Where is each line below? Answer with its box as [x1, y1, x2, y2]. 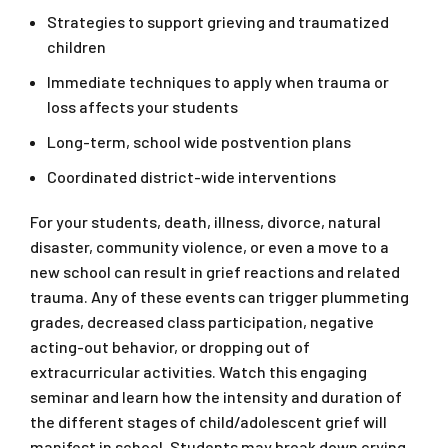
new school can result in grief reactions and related [30, 262, 400, 282]
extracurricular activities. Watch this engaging [30, 362, 367, 382]
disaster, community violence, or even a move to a [30, 237, 389, 257]
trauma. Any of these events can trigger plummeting [30, 287, 409, 307]
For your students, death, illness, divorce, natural [30, 212, 381, 232]
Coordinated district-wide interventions [47, 167, 336, 187]
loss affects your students [47, 97, 238, 117]
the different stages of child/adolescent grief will [30, 412, 387, 432]
